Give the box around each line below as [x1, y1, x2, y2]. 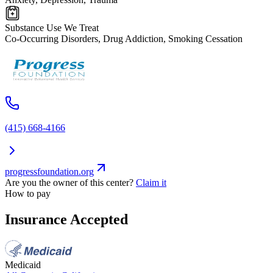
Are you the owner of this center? [5, 177, 133, 188]
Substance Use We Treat [5, 22, 99, 33]
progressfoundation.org [5, 166, 94, 177]
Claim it [136, 177, 166, 188]
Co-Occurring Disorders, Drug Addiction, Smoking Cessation [5, 33, 243, 44]
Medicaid [5, 259, 41, 270]
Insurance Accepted [5, 211, 128, 227]
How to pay [5, 188, 51, 199]
